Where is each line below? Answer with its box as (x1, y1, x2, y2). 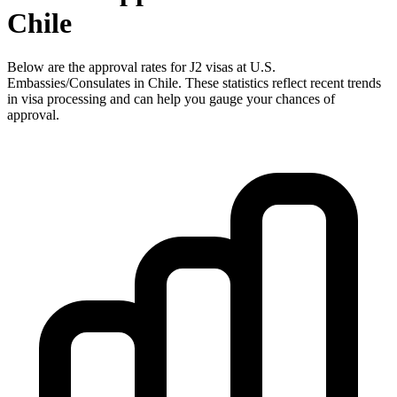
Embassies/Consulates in (7, 74, 148, 90)
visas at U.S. (202, 58, 276, 74)
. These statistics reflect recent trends (178, 74, 381, 90)
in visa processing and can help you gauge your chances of (7, 90, 335, 106)
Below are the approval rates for (7, 58, 190, 74)
